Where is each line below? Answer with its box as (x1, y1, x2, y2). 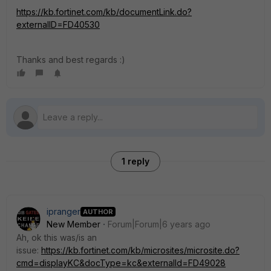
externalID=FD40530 (16, 19, 100, 30)
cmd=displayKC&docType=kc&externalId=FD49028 (16, 258, 226, 268)
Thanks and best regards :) (16, 54, 125, 65)
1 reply (122, 156, 149, 166)
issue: (16, 245, 41, 255)
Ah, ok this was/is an (16, 232, 97, 243)
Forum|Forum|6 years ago (108, 219, 211, 229)
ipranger (47, 206, 80, 217)
